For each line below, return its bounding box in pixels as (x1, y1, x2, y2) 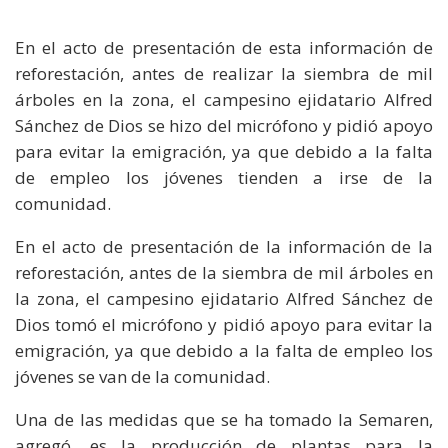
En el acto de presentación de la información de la (15, 234, 433, 258)
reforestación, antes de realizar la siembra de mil (15, 61, 433, 85)
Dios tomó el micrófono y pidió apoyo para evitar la (15, 312, 433, 336)
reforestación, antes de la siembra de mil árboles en (15, 260, 433, 284)
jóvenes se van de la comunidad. (15, 364, 270, 388)
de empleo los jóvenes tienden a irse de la (15, 165, 433, 189)
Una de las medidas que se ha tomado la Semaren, (15, 407, 433, 431)
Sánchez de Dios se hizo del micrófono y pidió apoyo (15, 113, 433, 137)
